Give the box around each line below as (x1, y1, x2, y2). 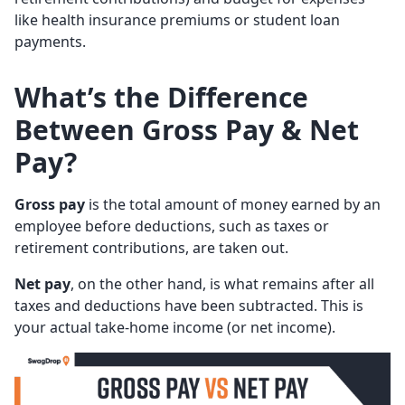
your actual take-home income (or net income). (14, 317, 339, 338)
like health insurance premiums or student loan (14, 10, 340, 31)
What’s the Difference (14, 79, 308, 117)
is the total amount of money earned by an (85, 194, 381, 215)
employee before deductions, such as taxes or (14, 216, 329, 237)
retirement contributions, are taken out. (14, 238, 292, 259)
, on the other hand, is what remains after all (71, 274, 374, 295)
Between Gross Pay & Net (14, 111, 359, 149)
